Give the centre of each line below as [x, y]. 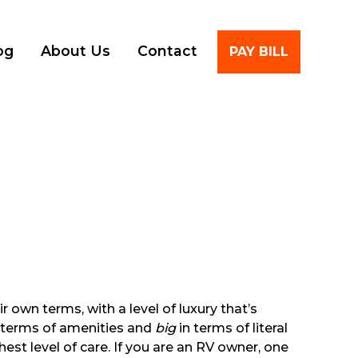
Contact [167, 51]
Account [273, 18]
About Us [76, 51]
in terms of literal [233, 328]
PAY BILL [259, 51]
